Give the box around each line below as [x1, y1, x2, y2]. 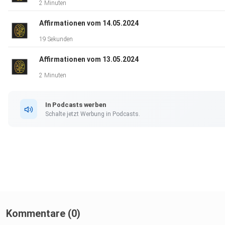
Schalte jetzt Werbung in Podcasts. [45, 110, 140, 118]
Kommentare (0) [6, 207, 80, 220]
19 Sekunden [39, 36, 73, 43]
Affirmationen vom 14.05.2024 [39, 19, 139, 28]
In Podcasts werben [45, 100, 106, 108]
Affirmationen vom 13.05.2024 [39, 55, 139, 64]
